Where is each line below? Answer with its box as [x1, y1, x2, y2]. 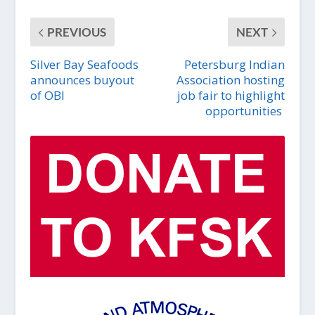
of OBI [30, 87, 65, 104]
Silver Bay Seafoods [30, 56, 139, 73]
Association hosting [176, 72, 285, 89]
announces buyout [30, 72, 134, 89]
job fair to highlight [177, 87, 285, 104]
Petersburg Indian [184, 56, 285, 73]
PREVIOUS [46, 25, 106, 40]
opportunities [205, 103, 285, 120]
